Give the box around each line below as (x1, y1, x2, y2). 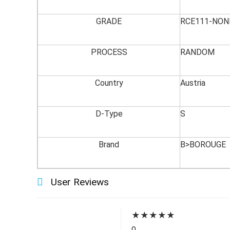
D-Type (95, 109, 123, 119)
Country (94, 78, 123, 88)
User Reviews (51, 176, 109, 188)
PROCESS (90, 47, 127, 57)
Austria (180, 78, 205, 88)
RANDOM (180, 47, 215, 57)
